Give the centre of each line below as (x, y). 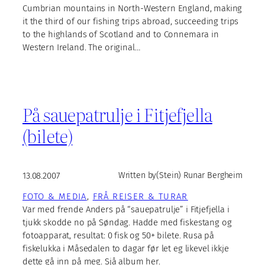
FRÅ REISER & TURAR (140, 197)
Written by (137, 176)
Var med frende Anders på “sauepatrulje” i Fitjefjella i (126, 210)
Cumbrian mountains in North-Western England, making (132, 8)
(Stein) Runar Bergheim (199, 176)
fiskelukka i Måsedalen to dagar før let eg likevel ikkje (126, 249)
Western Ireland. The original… (81, 47)
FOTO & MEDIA (55, 197)
